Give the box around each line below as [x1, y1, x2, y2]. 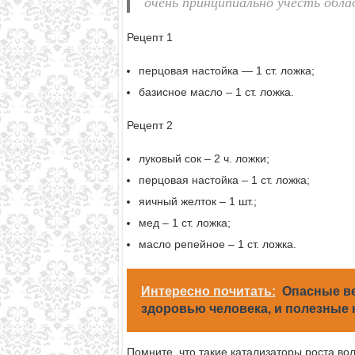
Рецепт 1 [126, 30, 173, 44]
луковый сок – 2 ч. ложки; [138, 151, 269, 165]
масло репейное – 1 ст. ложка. [138, 237, 296, 250]
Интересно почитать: [140, 284, 276, 298]
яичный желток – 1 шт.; [138, 194, 257, 208]
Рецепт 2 [126, 118, 173, 132]
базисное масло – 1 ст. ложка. [138, 85, 294, 98]
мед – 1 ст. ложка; [138, 216, 231, 229]
